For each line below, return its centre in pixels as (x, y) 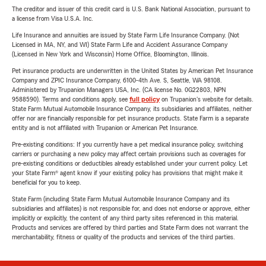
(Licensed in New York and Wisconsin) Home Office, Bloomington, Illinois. (110, 54)
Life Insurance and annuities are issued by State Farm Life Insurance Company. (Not (126, 35)
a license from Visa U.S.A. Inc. (53, 18)
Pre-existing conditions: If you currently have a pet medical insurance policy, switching (128, 144)
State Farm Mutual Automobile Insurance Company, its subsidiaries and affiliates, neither (132, 109)
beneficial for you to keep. (47, 182)
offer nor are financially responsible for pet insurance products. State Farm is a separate (130, 118)
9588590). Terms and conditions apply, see (71, 99)
